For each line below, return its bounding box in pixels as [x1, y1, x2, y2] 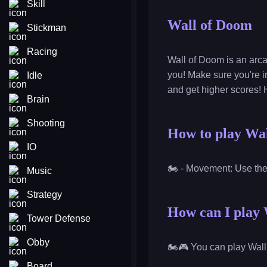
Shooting [27, 118, 65, 128]
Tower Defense [27, 213, 91, 223]
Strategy [27, 190, 62, 200]
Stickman [27, 23, 66, 33]
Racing [27, 46, 57, 57]
